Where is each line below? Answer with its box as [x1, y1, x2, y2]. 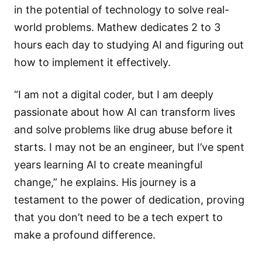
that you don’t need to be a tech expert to [14, 211, 223, 223]
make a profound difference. [14, 228, 156, 241]
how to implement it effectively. [14, 56, 171, 68]
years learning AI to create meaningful [14, 158, 202, 171]
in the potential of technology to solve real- [14, 3, 229, 16]
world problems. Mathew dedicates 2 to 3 [14, 20, 220, 33]
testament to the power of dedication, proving [14, 193, 244, 206]
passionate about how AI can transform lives [14, 105, 235, 118]
